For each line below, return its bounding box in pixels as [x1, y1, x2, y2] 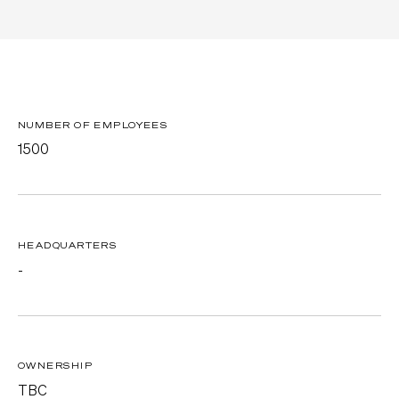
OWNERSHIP [18, 360, 93, 371]
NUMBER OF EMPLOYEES [18, 118, 168, 130]
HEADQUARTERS [18, 239, 118, 250]
